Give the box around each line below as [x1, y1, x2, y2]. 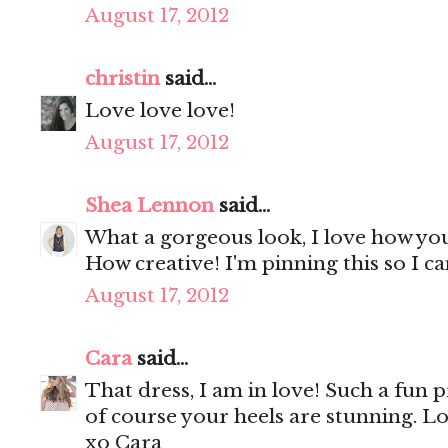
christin [85, 67, 160, 91]
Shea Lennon [85, 194, 214, 218]
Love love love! [85, 99, 235, 123]
